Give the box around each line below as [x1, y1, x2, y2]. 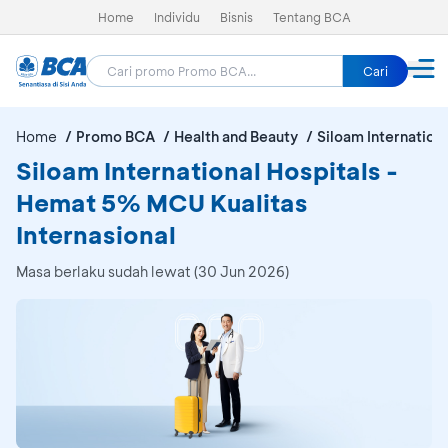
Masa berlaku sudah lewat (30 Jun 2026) [16, 262, 289, 281]
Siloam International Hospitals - [16, 155, 398, 186]
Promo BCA [76, 127, 155, 146]
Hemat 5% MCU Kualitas [16, 187, 308, 218]
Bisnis [219, 9, 253, 25]
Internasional [16, 219, 176, 250]
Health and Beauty [174, 127, 298, 146]
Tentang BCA [272, 9, 351, 25]
